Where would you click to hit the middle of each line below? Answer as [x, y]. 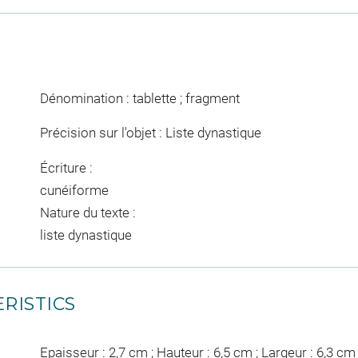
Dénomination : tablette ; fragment [139, 98]
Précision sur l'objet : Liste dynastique [150, 133]
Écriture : [66, 167]
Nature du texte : [88, 212]
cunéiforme [74, 190]
